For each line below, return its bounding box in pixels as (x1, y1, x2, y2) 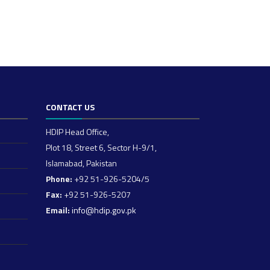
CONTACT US (46, 101, 95, 113)
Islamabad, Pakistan (46, 157, 117, 169)
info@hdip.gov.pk (72, 204, 136, 216)
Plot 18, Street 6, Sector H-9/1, (46, 141, 157, 154)
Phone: (46, 172, 72, 185)
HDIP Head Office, (46, 125, 109, 138)
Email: (46, 204, 70, 216)
